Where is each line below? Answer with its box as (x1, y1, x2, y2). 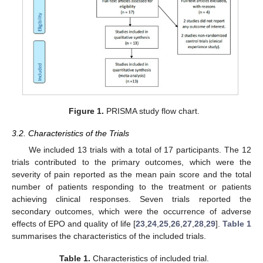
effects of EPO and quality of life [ (12, 219, 136, 228)
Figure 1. (68, 106, 104, 116)
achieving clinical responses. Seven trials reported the (12, 194, 251, 204)
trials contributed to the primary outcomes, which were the (12, 157, 251, 167)
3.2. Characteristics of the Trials (12, 128, 129, 138)
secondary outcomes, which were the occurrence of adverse (12, 207, 251, 216)
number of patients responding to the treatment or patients (12, 182, 251, 191)
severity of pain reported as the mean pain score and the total (12, 170, 251, 179)
